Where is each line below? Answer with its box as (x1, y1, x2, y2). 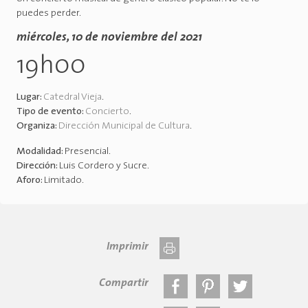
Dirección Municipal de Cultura (58, 121, 190, 132)
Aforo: (16, 175, 44, 186)
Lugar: (16, 92, 43, 103)
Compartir (99, 278, 148, 289)
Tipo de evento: (16, 107, 85, 118)
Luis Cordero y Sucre (59, 161, 147, 172)
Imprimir (107, 241, 148, 253)
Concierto (85, 107, 129, 118)
